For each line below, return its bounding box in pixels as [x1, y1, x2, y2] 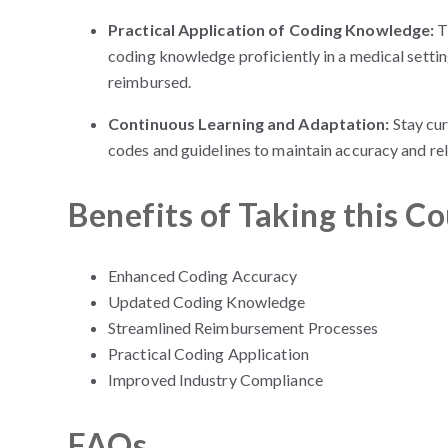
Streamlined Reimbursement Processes [108, 318, 379, 338]
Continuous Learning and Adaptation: [108, 114, 393, 134]
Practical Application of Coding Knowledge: [108, 20, 438, 40]
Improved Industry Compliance [108, 370, 323, 390]
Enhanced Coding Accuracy [108, 266, 298, 286]
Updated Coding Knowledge [108, 292, 306, 312]
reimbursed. [108, 72, 192, 92]
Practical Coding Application [108, 344, 309, 364]
